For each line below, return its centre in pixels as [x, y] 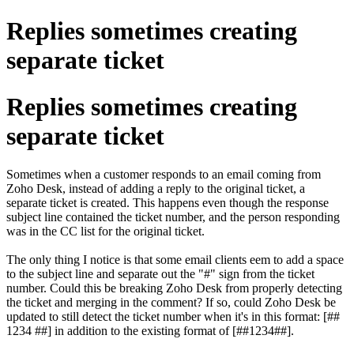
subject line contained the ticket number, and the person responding [173, 217]
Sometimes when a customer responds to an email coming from [164, 175]
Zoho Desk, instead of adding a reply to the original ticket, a [156, 189]
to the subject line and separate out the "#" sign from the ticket [160, 274]
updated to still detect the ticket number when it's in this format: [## [173, 317]
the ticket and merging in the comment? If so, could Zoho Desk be [171, 303]
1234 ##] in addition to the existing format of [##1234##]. [150, 331]
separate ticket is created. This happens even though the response [168, 203]
